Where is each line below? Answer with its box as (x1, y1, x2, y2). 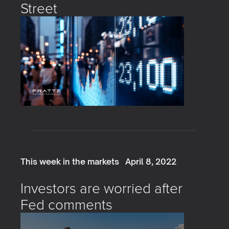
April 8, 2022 (125, 156, 176, 167)
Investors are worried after (20, 177, 182, 198)
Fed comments (20, 194, 112, 214)
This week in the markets (20, 156, 119, 167)
